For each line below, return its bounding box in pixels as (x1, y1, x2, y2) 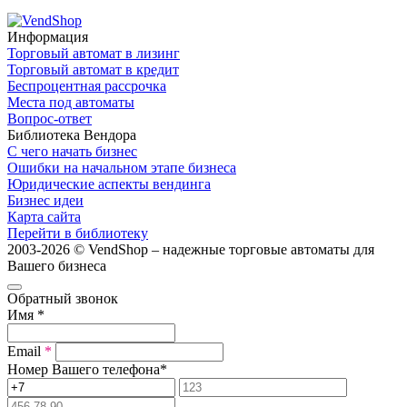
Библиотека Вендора (7, 126, 136, 143)
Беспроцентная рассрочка (7, 77, 166, 94)
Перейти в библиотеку (7, 224, 148, 241)
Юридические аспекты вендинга (7, 175, 211, 192)
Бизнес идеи (7, 192, 84, 208)
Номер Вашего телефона (7, 361, 160, 377)
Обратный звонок (7, 290, 118, 306)
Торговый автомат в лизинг (7, 45, 180, 61)
